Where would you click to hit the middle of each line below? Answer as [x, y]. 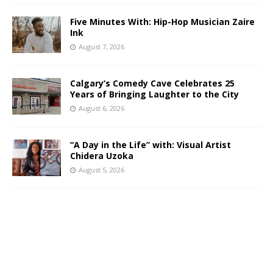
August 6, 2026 [101, 108]
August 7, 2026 [101, 47]
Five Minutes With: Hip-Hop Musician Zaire [162, 22]
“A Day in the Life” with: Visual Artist [151, 145]
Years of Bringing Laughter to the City [154, 94]
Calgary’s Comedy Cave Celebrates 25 [152, 83]
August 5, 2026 [101, 170]
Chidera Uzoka [102, 156]
